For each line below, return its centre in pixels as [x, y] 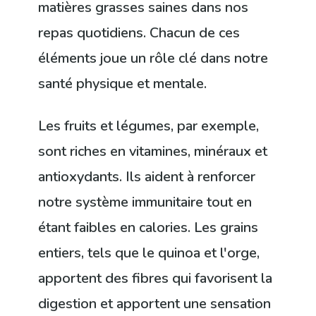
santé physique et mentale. [123, 83]
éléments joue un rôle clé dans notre [153, 58]
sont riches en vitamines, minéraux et [153, 151]
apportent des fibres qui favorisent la [156, 278]
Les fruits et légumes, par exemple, [149, 126]
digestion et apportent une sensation [155, 303]
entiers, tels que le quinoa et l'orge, [149, 253]
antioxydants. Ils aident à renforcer [147, 176]
